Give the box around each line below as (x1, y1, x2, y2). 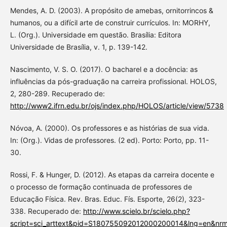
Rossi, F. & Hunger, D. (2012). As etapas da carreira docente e (10, 170, 214, 179)
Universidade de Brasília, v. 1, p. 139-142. (10, 42, 147, 51)
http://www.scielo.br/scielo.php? (83, 206, 190, 215)
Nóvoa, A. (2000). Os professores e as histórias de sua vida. (10, 123, 209, 132)
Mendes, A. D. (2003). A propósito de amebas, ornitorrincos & (10, 6, 213, 15)
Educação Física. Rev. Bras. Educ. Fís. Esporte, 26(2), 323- (10, 194, 205, 203)
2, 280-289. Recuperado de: (10, 89, 105, 98)
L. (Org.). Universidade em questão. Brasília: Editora (10, 30, 181, 39)
